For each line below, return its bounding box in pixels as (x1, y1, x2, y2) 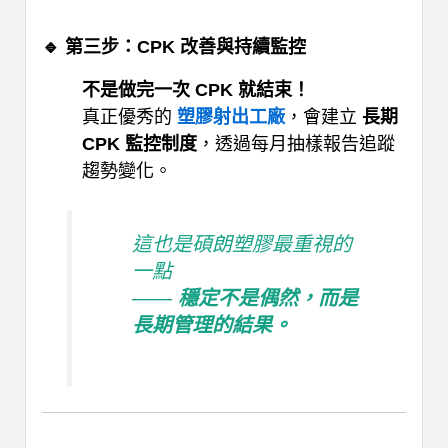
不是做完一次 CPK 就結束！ (82, 80, 310, 101)
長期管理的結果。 (131, 314, 292, 337)
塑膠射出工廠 (177, 107, 285, 128)
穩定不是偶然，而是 (177, 287, 358, 310)
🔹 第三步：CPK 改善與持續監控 (42, 37, 306, 58)
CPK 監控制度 (82, 134, 197, 155)
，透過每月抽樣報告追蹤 (197, 134, 395, 155)
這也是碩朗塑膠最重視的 (131, 233, 352, 256)
